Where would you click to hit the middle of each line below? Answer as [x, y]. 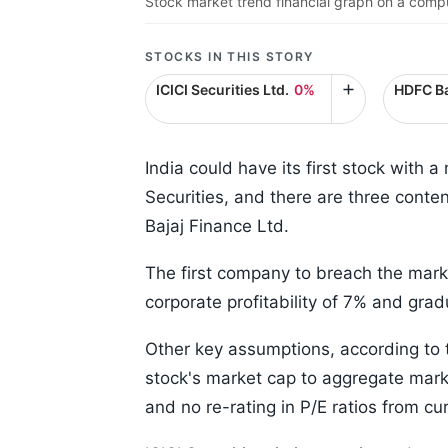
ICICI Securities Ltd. [222, 90]
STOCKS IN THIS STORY [229, 57]
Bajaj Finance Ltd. [217, 226]
